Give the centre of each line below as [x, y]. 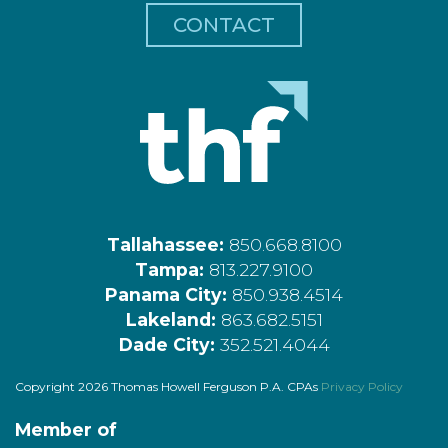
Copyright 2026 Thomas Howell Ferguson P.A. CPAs [168, 386]
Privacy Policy [362, 386]
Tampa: [172, 269]
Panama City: [168, 294]
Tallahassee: [167, 244]
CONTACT [224, 24]
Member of [66, 429]
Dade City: [169, 344]
